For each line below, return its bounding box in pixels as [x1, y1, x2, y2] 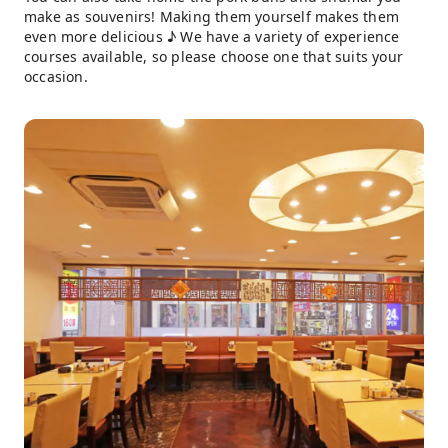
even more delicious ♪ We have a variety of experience [24, 27, 400, 46]
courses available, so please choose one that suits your [24, 47, 404, 66]
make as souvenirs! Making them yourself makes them [24, 7, 400, 26]
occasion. [24, 67, 88, 86]
